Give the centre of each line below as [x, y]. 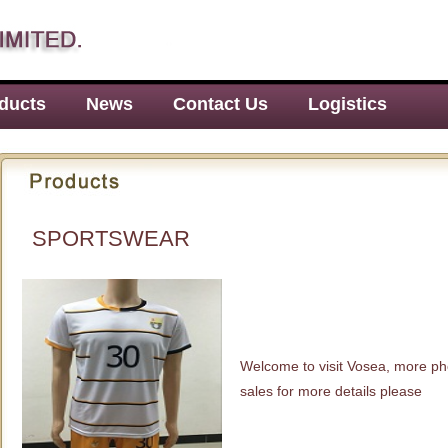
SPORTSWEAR [110, 238]
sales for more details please [330, 391]
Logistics [347, 104]
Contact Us [220, 104]
